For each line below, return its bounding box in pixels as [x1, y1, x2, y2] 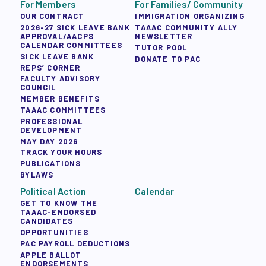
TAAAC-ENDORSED [20, 207, 97, 217]
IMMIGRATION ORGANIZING [135, 11, 245, 21]
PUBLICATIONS [20, 159, 81, 169]
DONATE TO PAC [135, 53, 201, 64]
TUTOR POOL [135, 42, 188, 52]
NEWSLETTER [135, 31, 193, 41]
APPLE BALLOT [20, 249, 82, 259]
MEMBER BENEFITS [20, 94, 100, 104]
